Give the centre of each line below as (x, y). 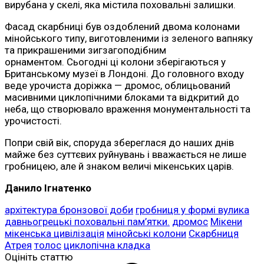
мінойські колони (146, 234)
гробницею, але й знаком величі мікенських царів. (119, 166)
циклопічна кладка (107, 245)
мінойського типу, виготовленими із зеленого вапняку (129, 39)
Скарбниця (214, 234)
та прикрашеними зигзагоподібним (85, 50)
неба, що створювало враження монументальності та (128, 109)
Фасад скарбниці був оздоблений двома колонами (122, 27)
